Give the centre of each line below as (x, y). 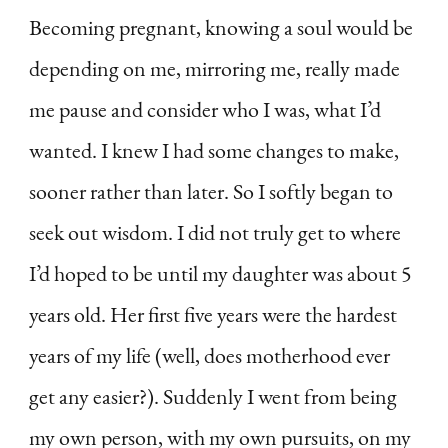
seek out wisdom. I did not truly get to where (215, 232)
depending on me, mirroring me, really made (214, 68)
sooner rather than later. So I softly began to (211, 191)
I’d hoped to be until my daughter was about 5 (220, 273)
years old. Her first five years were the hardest (213, 314)
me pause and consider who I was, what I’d (205, 109)
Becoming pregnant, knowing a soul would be (221, 27)
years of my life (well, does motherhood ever (209, 355)
